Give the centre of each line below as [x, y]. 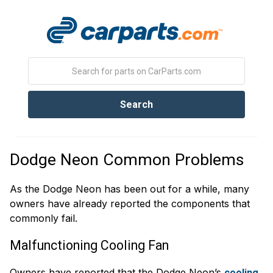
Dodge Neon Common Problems [129, 160]
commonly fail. [45, 218]
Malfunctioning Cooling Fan [91, 246]
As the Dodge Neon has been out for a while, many [129, 189]
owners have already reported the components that [130, 204]
